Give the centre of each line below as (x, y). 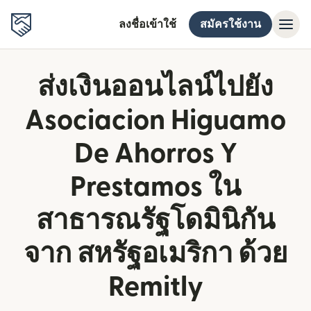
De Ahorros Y (155, 154)
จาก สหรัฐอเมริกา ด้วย (155, 254)
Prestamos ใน (155, 187)
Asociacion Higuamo (155, 121)
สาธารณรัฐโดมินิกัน (155, 221)
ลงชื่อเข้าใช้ (148, 24)
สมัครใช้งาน (230, 24)
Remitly (155, 287)
